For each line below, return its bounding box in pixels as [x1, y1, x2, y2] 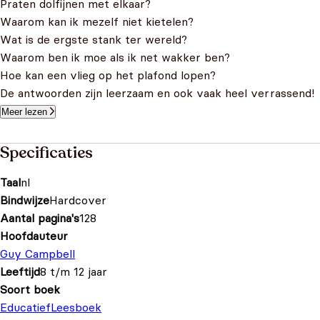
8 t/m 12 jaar [40, 264, 107, 279]
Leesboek [51, 300, 101, 314]
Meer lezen [1, 106, 47, 117]
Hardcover [49, 193, 106, 207]
